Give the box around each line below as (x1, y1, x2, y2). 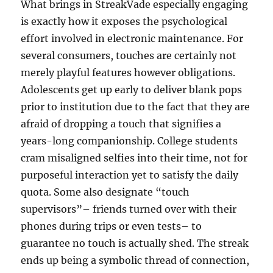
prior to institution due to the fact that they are (21, 101, 250, 113)
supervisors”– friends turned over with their (21, 203, 237, 215)
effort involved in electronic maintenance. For (21, 32, 244, 44)
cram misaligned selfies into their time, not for (21, 152, 248, 164)
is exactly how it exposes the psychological (21, 15, 228, 27)
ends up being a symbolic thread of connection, (21, 254, 250, 266)
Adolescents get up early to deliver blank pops (21, 83, 243, 96)
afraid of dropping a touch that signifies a (21, 118, 222, 130)
